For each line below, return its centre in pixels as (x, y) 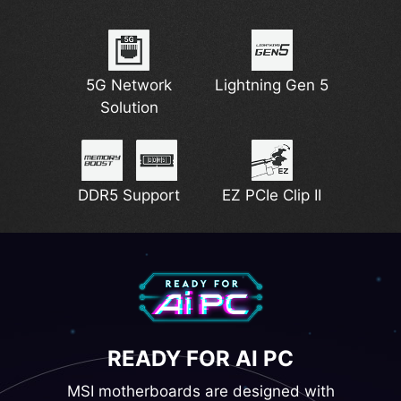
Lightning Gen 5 (272, 85)
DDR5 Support (129, 195)
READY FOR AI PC (200, 358)
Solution (129, 108)
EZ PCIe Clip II (272, 195)
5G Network (129, 85)
